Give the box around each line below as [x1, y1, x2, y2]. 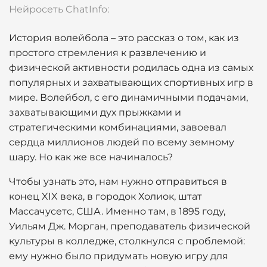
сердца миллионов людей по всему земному [9, 136, 234, 148]
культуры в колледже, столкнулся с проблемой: [9, 235, 245, 247]
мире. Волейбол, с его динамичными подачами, [9, 92, 248, 103]
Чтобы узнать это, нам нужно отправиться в [9, 176, 227, 187]
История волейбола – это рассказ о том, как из [9, 32, 239, 44]
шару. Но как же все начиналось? [9, 151, 173, 163]
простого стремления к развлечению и [9, 47, 206, 58]
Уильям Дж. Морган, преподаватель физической [9, 221, 250, 232]
